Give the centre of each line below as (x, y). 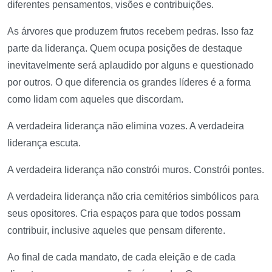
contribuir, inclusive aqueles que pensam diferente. (116, 231)
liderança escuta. (44, 143)
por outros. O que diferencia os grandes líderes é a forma (129, 83)
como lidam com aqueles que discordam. (95, 100)
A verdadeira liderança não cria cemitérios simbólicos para (133, 197)
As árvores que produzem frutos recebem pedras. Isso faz (131, 32)
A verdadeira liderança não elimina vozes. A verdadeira (126, 126)
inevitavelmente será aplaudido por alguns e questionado (131, 66)
